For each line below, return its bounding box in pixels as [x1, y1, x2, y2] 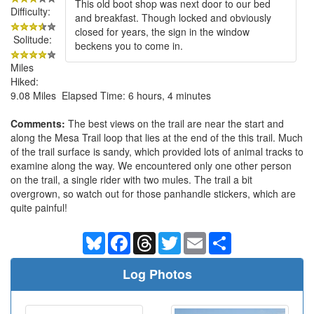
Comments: [11, 116, 65, 130]
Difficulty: [11, 4, 50, 18]
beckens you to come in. [75, 38, 183, 53]
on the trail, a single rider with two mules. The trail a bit [11, 172, 252, 186]
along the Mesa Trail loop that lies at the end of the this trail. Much [11, 130, 303, 144]
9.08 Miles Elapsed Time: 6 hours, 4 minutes [11, 88, 211, 102]
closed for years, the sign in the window [75, 24, 250, 39]
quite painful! [11, 200, 67, 214]
